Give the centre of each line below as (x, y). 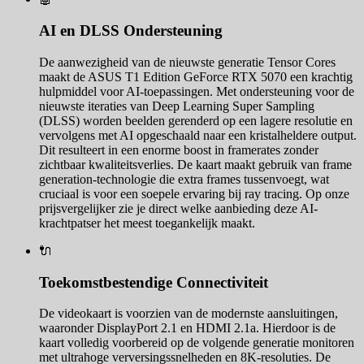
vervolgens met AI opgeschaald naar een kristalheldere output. (198, 135)
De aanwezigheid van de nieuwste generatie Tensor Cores (187, 62)
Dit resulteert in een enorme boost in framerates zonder (179, 149)
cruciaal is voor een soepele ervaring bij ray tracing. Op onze (194, 193)
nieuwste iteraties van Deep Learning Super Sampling (177, 106)
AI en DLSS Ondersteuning (131, 31)
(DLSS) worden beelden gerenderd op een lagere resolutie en (196, 120)
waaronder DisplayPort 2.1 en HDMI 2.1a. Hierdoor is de (187, 328)
